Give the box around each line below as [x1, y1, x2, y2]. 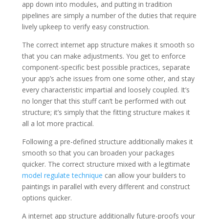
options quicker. [22, 193, 72, 203]
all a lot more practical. [22, 119, 94, 129]
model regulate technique [22, 171, 103, 180]
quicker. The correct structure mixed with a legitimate [22, 159, 190, 169]
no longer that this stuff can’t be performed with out [22, 96, 186, 106]
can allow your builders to [102, 171, 186, 180]
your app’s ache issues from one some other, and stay [22, 74, 195, 84]
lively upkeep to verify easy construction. [22, 22, 150, 32]
